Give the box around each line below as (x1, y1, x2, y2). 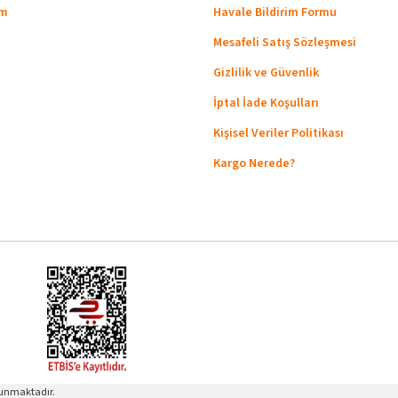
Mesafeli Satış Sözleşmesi (213, 34, 356, 52)
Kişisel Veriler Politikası (213, 124, 344, 142)
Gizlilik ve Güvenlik (213, 64, 319, 82)
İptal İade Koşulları (213, 94, 319, 112)
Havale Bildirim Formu (213, 4, 337, 21)
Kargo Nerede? (213, 155, 295, 172)
